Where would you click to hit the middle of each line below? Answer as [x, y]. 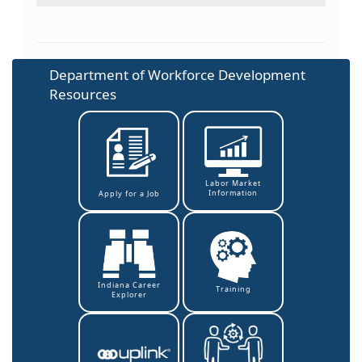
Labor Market [233, 183]
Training [233, 288]
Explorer [129, 294]
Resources [83, 94]
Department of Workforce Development [177, 74]
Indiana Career [129, 284]
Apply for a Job [129, 193]
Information [233, 193]
